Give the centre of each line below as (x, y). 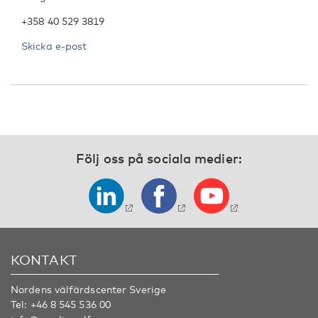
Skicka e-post (54, 45)
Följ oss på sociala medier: (159, 158)
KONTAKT (44, 259)
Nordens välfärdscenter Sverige (88, 289)
